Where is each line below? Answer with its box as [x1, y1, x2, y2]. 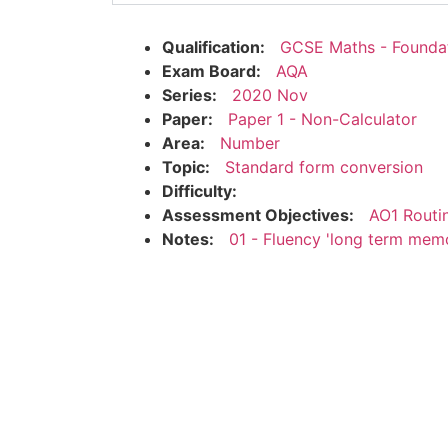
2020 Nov [232, 84, 308, 105]
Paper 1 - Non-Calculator [228, 108, 417, 129]
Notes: [162, 228, 214, 249]
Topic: [162, 156, 210, 177]
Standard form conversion [225, 156, 423, 177]
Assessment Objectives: [162, 204, 354, 225]
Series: [162, 84, 217, 105]
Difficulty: [162, 180, 237, 201]
